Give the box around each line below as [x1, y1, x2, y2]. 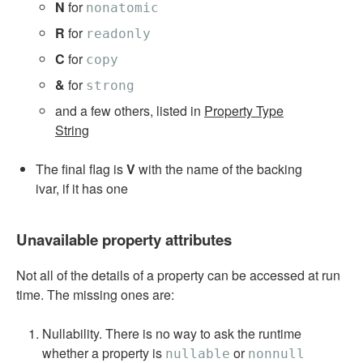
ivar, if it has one [36, 178, 128, 198]
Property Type [204, 100, 284, 120]
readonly [86, 25, 151, 41]
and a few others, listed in [55, 100, 204, 120]
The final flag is [36, 159, 126, 178]
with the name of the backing [135, 159, 302, 178]
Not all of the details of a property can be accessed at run [16, 265, 340, 284]
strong [86, 77, 135, 93]
